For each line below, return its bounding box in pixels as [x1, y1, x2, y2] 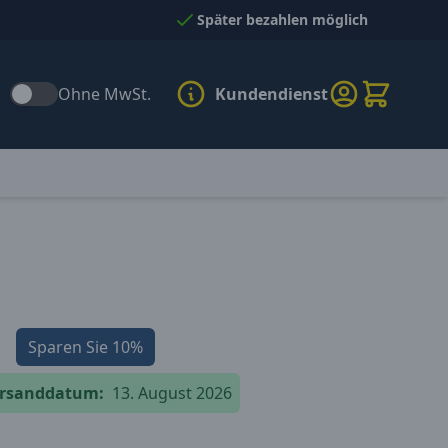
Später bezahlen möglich [197, 10, 368, 29]
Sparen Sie [28, 335, 112, 358]
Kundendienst [215, 83, 328, 106]
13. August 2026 [112, 381, 232, 404]
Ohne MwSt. [58, 83, 151, 106]
